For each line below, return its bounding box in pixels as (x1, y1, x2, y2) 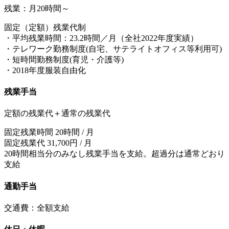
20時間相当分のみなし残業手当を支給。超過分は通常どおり (4, 149, 225, 158)
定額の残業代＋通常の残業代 (4, 109, 110, 118)
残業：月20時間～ (4, 4, 70, 13)
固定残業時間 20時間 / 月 (4, 128, 94, 137)
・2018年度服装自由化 (4, 65, 86, 75)
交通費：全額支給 (4, 203, 70, 212)
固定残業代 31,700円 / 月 (4, 139, 92, 148)
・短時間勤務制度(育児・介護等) (4, 55, 124, 64)
